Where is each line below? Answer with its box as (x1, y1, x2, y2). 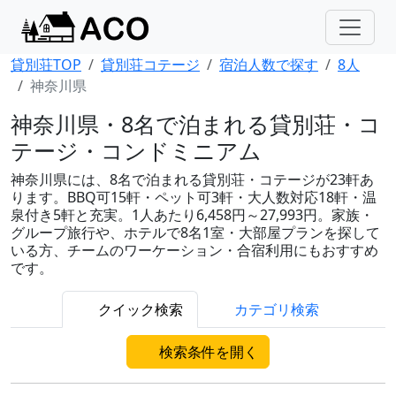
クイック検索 (95, 300, 183, 319)
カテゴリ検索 (231, 300, 319, 319)
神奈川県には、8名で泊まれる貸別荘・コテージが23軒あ (11, 170, 374, 189)
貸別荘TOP (11, 55, 81, 74)
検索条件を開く (156, 342, 258, 362)
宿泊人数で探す (219, 55, 318, 74)
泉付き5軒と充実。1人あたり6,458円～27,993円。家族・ (11, 205, 374, 225)
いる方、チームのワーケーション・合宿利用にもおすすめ (11, 240, 378, 260)
